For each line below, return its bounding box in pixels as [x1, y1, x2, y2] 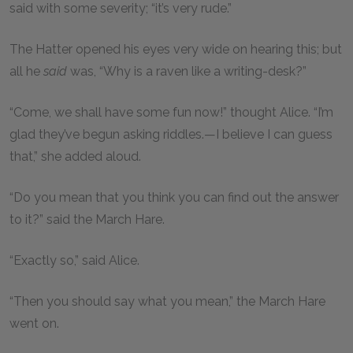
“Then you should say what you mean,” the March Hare [9, 294, 325, 309]
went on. [9, 316, 62, 331]
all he [9, 64, 43, 79]
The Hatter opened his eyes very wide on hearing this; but [9, 42, 342, 57]
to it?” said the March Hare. [9, 212, 168, 227]
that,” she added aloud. [9, 149, 144, 164]
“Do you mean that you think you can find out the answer [9, 190, 339, 205]
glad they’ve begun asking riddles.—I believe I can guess [9, 127, 333, 142]
